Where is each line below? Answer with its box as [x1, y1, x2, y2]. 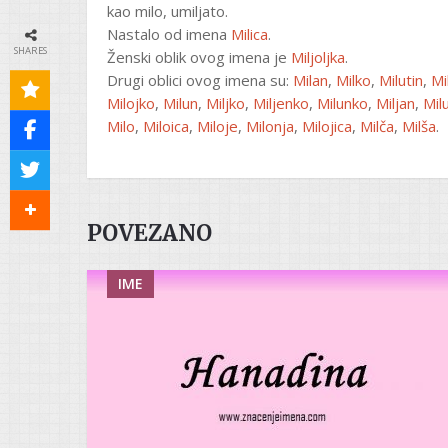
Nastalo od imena [107, 23, 231, 44]
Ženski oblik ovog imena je [107, 46, 291, 67]
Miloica [143, 115, 189, 136]
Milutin [379, 69, 423, 90]
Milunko [317, 92, 368, 113]
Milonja [246, 115, 294, 136]
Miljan [376, 92, 415, 113]
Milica [231, 23, 268, 44]
